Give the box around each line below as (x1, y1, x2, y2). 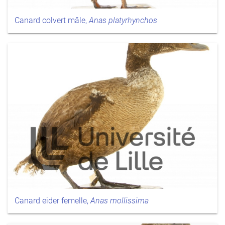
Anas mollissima (90, 195, 149, 205)
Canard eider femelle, (15, 195, 90, 205)
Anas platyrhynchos (89, 16, 157, 26)
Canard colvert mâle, (15, 16, 89, 26)
